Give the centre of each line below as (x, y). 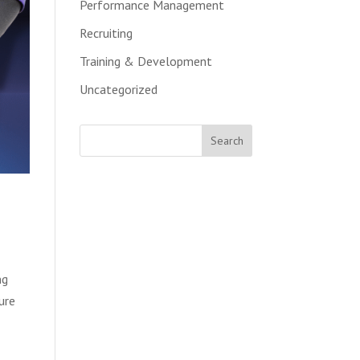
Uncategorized (118, 89)
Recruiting (106, 33)
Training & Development (145, 61)
